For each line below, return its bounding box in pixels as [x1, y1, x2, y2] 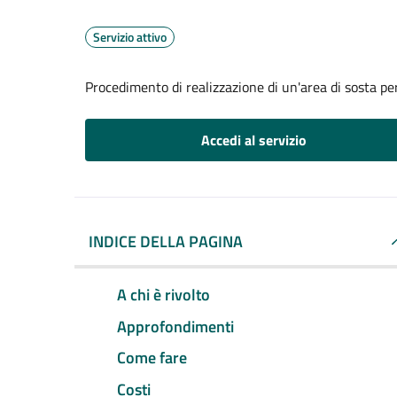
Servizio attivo [93, 27, 167, 46]
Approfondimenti [117, 314, 234, 339]
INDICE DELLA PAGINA [89, 230, 243, 253]
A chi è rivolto [117, 282, 210, 307]
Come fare [117, 346, 187, 370]
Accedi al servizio [200, 129, 307, 151]
